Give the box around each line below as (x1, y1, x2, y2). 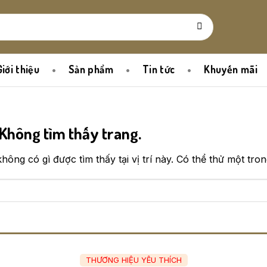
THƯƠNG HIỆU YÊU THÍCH (85, 256, 182, 265)
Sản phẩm (69, 63, 113, 76)
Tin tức (142, 63, 175, 76)
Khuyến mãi (204, 63, 257, 76)
